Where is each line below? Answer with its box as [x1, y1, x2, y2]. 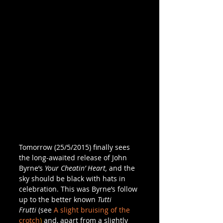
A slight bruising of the [54, 205, 132, 215]
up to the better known [19, 194, 98, 204]
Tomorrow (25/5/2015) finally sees [19, 142, 132, 152]
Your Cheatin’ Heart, [45, 163, 107, 173]
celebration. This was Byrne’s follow [19, 184, 139, 194]
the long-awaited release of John [19, 152, 129, 162]
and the [107, 163, 137, 173]
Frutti [19, 205, 38, 215]
